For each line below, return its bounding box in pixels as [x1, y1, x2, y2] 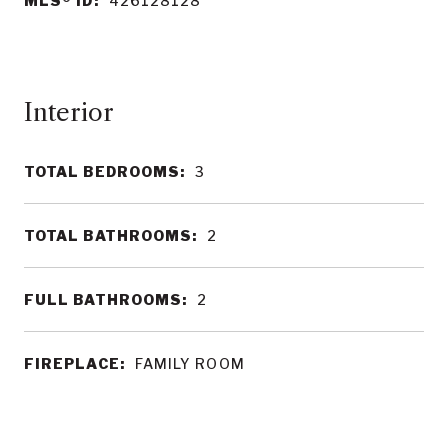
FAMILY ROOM [134, 355, 245, 372]
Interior [24, 98, 114, 127]
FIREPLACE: [24, 355, 125, 372]
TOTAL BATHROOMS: [24, 227, 198, 244]
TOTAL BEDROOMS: [24, 163, 186, 180]
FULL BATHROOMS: [24, 291, 188, 308]
